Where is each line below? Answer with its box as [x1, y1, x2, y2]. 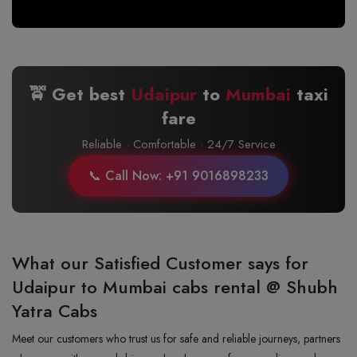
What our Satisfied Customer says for [12, 249, 308, 276]
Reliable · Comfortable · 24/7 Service [81, 135, 276, 153]
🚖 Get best [29, 80, 131, 107]
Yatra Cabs [12, 297, 97, 324]
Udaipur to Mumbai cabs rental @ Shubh [12, 273, 338, 300]
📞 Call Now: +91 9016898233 [88, 166, 269, 185]
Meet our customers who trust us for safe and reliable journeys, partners [12, 330, 340, 347]
